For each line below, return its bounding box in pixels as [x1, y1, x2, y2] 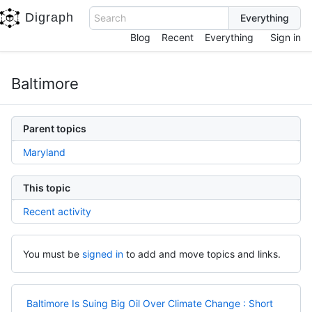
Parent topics [23, 123, 86, 134]
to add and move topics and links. [126, 248, 281, 260]
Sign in [270, 31, 301, 43]
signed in [82, 248, 123, 260]
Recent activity [23, 205, 91, 217]
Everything [205, 31, 253, 43]
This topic [23, 182, 70, 194]
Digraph [25, 10, 74, 24]
